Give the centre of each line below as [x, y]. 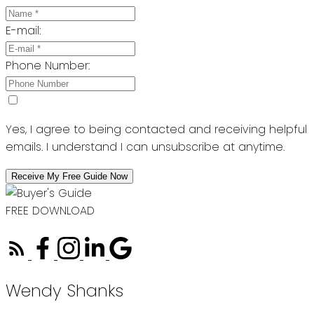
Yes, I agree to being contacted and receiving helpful [156, 130]
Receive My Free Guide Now [69, 177]
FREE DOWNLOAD [50, 211]
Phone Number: [48, 66]
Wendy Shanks [64, 291]
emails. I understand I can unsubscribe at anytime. [145, 147]
